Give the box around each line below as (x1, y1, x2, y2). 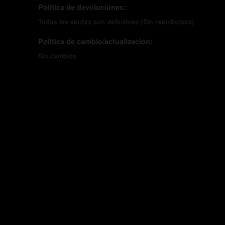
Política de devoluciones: (38, 2, 126, 12)
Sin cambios (38, 51, 76, 60)
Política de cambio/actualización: (38, 36, 153, 46)
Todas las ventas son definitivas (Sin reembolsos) (38, 17, 194, 26)
